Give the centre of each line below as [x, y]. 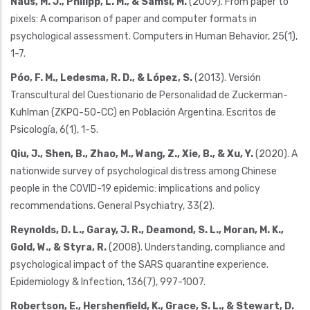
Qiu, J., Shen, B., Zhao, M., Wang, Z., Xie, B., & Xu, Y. [132, 154]
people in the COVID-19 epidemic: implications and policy [135, 188]
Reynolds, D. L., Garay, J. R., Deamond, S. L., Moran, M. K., [147, 230]
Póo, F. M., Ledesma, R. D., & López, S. [101, 77]
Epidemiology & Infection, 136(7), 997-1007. [108, 282]
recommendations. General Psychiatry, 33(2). [112, 206]
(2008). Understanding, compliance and [196, 247]
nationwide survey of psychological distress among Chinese [144, 171]
